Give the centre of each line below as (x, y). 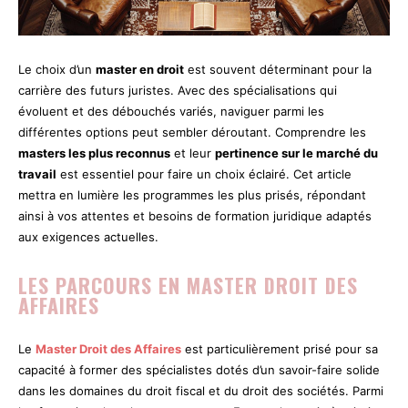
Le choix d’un (57, 69)
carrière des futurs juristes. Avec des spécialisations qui (178, 90)
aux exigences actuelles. (88, 236)
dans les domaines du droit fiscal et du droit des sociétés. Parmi (201, 390)
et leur (193, 153)
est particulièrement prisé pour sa (280, 348)
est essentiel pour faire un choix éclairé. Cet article (204, 173)
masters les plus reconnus (94, 153)
